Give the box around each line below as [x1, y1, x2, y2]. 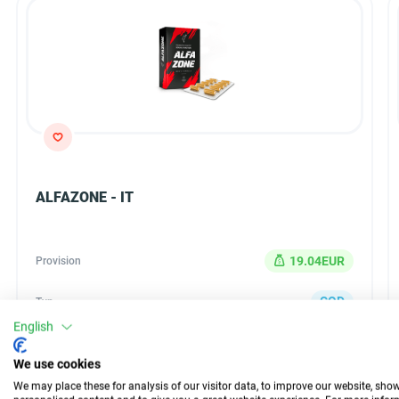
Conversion [36, 370, 90, 384]
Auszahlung [36, 334, 94, 347]
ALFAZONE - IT [36, 189, 134, 206]
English [13, 319, 53, 334]
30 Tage [298, 333, 344, 347]
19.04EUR [289, 253, 345, 268]
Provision [36, 255, 81, 267]
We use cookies [13, 356, 101, 371]
